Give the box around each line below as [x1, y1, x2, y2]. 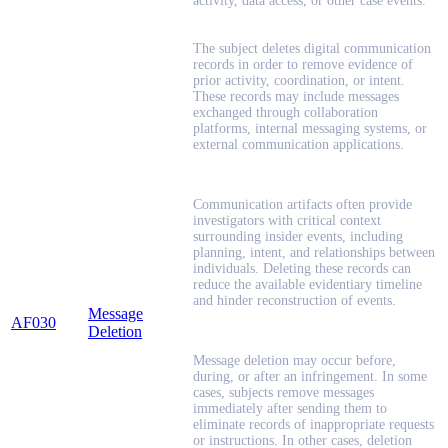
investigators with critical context [193, 213, 381, 229]
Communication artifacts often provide [193, 197, 412, 213]
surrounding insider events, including [193, 229, 403, 245]
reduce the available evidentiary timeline [193, 277, 422, 293]
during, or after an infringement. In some [193, 369, 427, 385]
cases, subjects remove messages [193, 385, 374, 401]
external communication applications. [193, 137, 404, 153]
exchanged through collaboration [193, 105, 378, 121]
